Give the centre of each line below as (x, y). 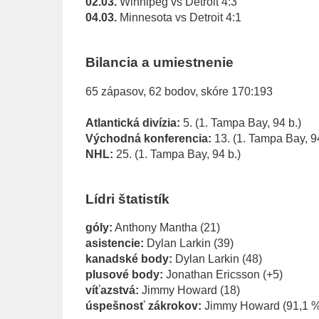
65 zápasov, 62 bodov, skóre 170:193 (179, 91)
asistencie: (114, 244)
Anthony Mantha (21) (166, 228)
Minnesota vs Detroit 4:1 (179, 18)
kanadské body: (129, 259)
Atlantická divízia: (132, 122)
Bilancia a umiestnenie (159, 63)
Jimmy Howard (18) (189, 291)
